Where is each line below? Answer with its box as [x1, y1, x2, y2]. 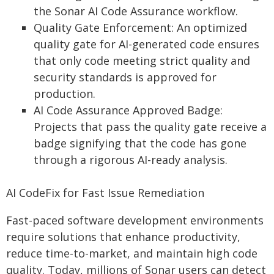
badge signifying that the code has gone [34, 136, 246, 150]
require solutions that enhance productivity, [6, 229, 240, 244]
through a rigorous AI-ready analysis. [34, 152, 228, 167]
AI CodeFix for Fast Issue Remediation [6, 185, 204, 200]
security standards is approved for [34, 70, 217, 84]
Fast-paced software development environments [6, 213, 264, 228]
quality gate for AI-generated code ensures [34, 37, 259, 51]
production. [34, 86, 95, 101]
